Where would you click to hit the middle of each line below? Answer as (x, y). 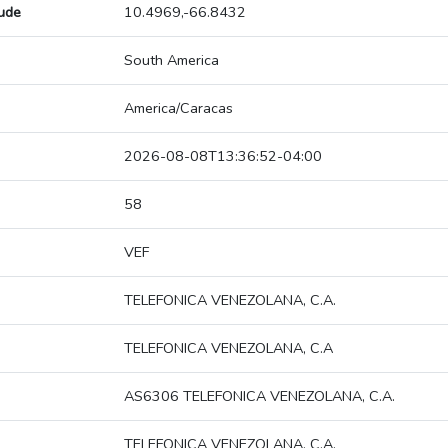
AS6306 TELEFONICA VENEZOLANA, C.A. (259, 396)
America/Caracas (178, 108)
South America (171, 60)
